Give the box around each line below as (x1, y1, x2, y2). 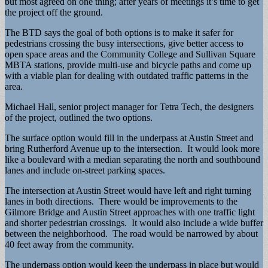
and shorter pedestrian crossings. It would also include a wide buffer (5, 217, 263, 228)
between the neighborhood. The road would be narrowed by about (5, 228, 258, 239)
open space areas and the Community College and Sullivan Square (5, 48, 255, 59)
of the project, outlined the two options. (5, 112, 153, 123)
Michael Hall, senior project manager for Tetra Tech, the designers (5, 101, 254, 112)
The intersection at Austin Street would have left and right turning (5, 185, 251, 196)
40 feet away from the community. (5, 239, 134, 249)
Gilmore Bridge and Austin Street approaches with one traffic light (5, 206, 255, 217)
